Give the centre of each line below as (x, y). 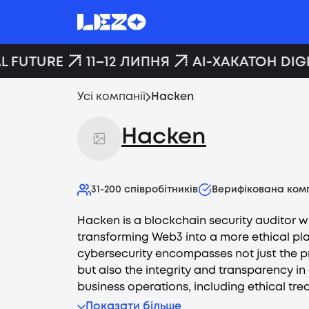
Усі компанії (111, 97)
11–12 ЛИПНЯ (119, 62)
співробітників (161, 190)
